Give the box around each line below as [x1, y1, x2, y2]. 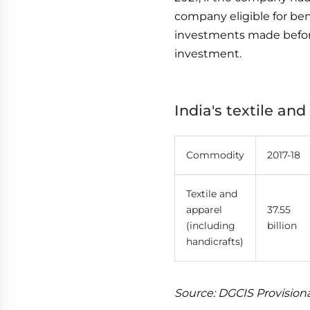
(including [186, 219, 235, 232]
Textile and [186, 187, 237, 200]
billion [267, 219, 297, 232]
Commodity [186, 148, 244, 161]
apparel [186, 203, 222, 216]
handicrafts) [186, 235, 244, 248]
